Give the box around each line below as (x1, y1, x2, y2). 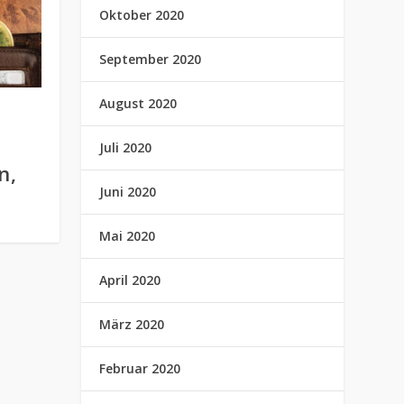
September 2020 (99, 50, 202, 68)
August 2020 (99, 95, 178, 112)
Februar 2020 (99, 360, 181, 377)
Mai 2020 (99, 227, 156, 244)
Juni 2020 (99, 183, 157, 200)
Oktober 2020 (99, 6, 185, 23)
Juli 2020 (99, 139, 152, 156)
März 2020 (99, 316, 165, 333)
